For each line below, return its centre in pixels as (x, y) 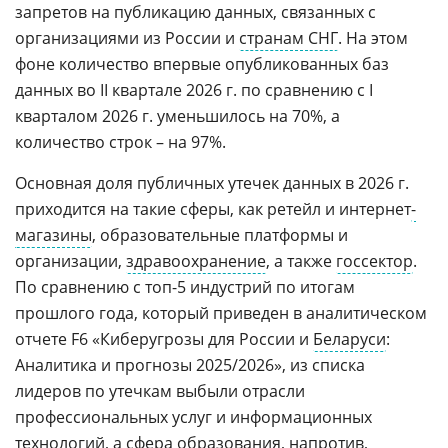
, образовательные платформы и (220, 235)
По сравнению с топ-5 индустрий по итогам (185, 287)
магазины (53, 235)
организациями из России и (127, 38)
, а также (301, 261)
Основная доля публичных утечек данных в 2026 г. (212, 183)
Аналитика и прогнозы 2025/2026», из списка (190, 365)
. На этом (373, 38)
